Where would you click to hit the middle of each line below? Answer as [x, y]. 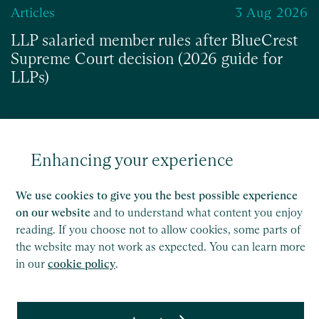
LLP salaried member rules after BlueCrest [154, 41]
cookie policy [82, 264]
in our [32, 264]
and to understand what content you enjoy [197, 213]
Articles [33, 13]
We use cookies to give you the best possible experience [157, 195]
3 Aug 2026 [272, 13]
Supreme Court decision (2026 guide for [146, 59]
